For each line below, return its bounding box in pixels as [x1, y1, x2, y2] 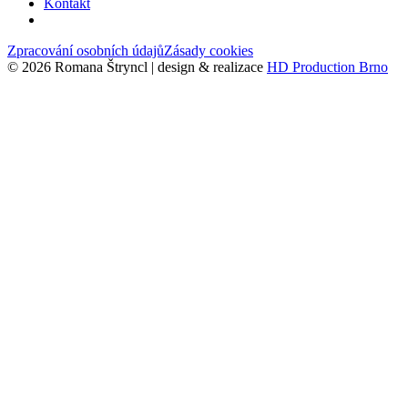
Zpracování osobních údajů [7, 43, 164, 59]
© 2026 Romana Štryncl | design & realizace [7, 59, 267, 76]
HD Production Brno [267, 59, 388, 76]
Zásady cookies [164, 43, 253, 59]
